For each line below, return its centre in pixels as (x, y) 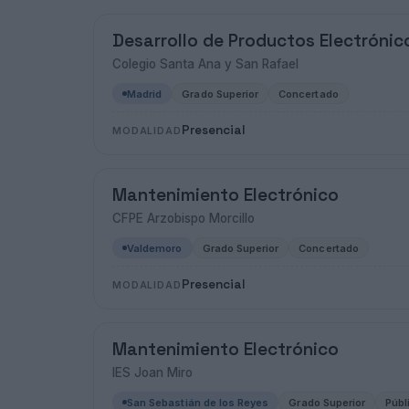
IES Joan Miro (152, 372)
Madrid (145, 94)
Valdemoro (155, 248)
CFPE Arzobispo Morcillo (184, 218)
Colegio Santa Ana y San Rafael (205, 64)
